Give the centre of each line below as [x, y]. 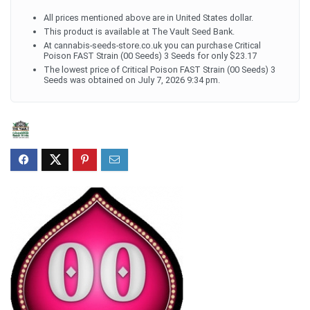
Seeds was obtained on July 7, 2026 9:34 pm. [132, 80]
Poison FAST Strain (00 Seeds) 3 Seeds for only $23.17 [150, 55]
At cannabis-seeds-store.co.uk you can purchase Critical [152, 45]
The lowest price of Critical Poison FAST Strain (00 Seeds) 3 [159, 69]
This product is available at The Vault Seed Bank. [139, 31]
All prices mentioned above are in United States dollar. [148, 17]
